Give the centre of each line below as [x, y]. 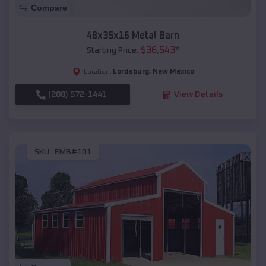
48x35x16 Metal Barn [133, 36]
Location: [97, 72]
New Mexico [173, 72]
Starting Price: [112, 51]
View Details [198, 95]
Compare [49, 8]
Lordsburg [131, 72]
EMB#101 [73, 152]
